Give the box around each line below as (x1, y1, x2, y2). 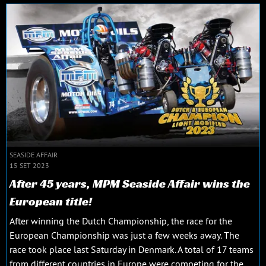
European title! (9, 193, 92, 209)
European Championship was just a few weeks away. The (9, 229, 239, 241)
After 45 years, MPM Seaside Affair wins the (9, 175, 250, 191)
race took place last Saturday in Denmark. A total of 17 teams (9, 243, 254, 255)
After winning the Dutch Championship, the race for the (9, 214, 232, 227)
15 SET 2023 (9, 160, 49, 170)
